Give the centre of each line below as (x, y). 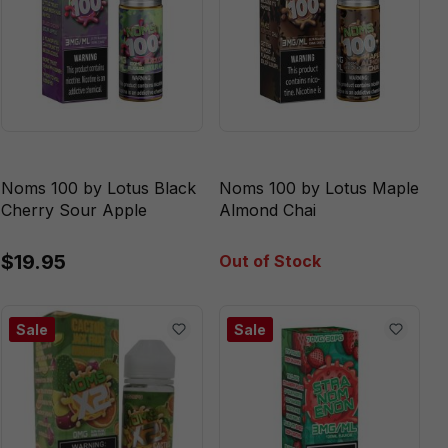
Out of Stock (269, 260)
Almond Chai (267, 209)
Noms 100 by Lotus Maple (318, 187)
